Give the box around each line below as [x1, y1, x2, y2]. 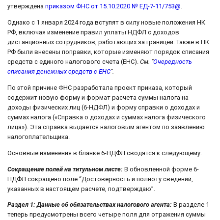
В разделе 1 [172, 201, 209, 209]
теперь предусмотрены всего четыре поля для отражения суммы [7, 211, 206, 219]
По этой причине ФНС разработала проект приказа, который [7, 83, 192, 91]
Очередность [153, 58, 192, 65]
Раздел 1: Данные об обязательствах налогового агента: [7, 201, 172, 209]
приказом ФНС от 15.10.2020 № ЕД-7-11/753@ [45, 2, 181, 10]
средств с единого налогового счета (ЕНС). [7, 58, 140, 65]
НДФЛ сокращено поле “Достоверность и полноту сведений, [7, 175, 193, 183]
